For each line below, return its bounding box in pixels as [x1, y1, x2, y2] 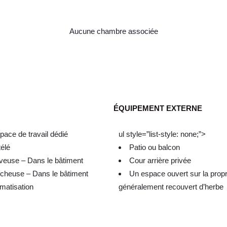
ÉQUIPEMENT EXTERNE [113, 104, 202, 113]
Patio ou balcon [129, 143, 180, 152]
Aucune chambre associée [69, 27, 158, 36]
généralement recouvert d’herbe [119, 182, 223, 192]
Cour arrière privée [129, 156, 191, 165]
